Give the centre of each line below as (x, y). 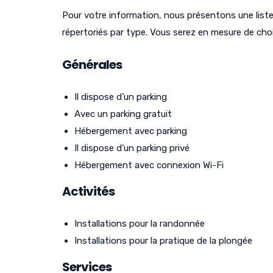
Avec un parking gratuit (123, 114)
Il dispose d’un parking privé (132, 148)
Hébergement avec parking (131, 131)
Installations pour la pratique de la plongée (163, 240)
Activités (88, 191)
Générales (92, 64)
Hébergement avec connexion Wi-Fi (149, 165)
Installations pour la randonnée (140, 223)
